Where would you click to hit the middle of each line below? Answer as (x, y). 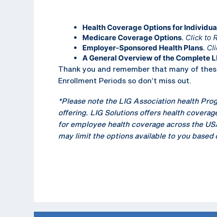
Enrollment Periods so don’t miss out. (125, 80)
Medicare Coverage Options (132, 37)
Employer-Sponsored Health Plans (143, 47)
